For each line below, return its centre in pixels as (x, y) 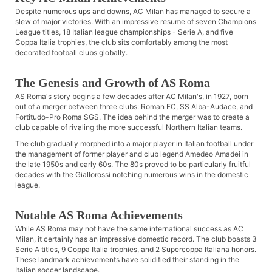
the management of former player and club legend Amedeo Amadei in (132, 154)
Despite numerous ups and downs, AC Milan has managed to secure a (133, 12)
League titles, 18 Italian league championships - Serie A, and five (124, 32)
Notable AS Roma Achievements (99, 215)
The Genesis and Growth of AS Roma (113, 83)
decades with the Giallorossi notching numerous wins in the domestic (132, 175)
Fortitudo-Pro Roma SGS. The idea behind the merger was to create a (132, 117)
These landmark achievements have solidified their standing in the (127, 260)
